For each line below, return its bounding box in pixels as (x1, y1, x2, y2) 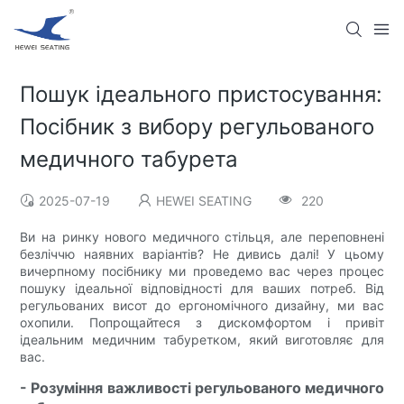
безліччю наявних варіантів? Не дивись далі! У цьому (20, 246, 384, 262)
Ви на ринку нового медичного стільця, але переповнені (20, 229, 384, 245)
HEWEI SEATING (156, 193, 252, 209)
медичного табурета (20, 146, 239, 173)
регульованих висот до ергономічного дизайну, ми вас (20, 298, 384, 314)
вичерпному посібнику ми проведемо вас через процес (20, 263, 384, 280)
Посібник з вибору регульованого (20, 114, 375, 141)
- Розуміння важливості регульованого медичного (20, 379, 384, 398)
